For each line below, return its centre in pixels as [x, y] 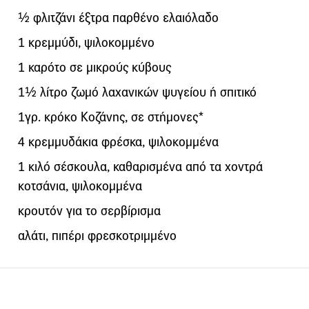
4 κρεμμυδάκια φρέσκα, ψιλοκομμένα [118, 141]
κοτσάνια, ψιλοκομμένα [80, 186]
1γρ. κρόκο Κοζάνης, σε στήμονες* [111, 117]
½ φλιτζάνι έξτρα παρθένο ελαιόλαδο [118, 17]
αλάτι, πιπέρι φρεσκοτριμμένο [97, 235]
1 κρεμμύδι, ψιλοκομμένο [86, 42]
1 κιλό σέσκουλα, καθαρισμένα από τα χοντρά [140, 166]
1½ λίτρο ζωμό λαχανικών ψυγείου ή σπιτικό [137, 92]
